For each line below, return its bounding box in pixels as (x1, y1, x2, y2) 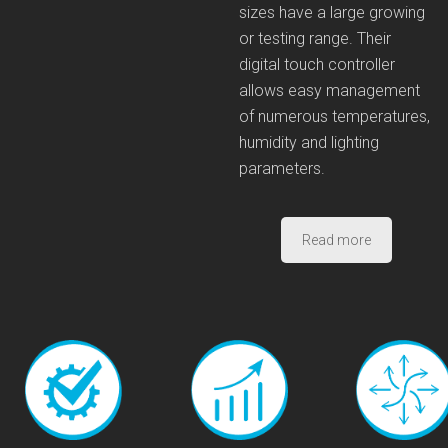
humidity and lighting (239, 132, 379, 152)
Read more (301, 231, 371, 248)
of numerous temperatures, (239, 106, 430, 126)
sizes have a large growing (239, 2, 425, 22)
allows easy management (239, 80, 420, 100)
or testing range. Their (239, 28, 391, 48)
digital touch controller (239, 54, 395, 74)
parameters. (239, 158, 325, 178)
